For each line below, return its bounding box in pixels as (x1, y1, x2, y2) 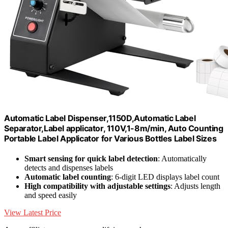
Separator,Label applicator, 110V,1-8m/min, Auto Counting (4, 123, 223, 133)
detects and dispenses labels (24, 163, 113, 173)
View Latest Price (4, 208, 61, 217)
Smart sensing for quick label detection (24, 154, 158, 163)
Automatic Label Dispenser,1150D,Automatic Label (4, 112, 196, 123)
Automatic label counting (24, 173, 111, 182)
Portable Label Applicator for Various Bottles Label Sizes (4, 133, 217, 144)
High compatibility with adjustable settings (24, 182, 170, 191)
